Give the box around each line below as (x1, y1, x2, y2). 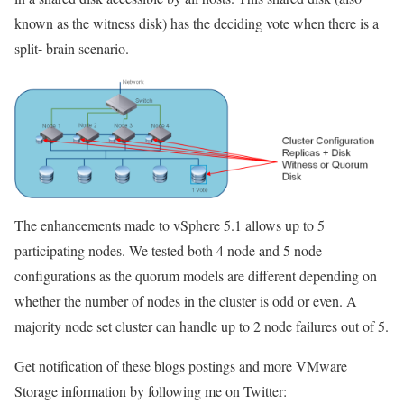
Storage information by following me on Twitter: (14, 381, 287, 401)
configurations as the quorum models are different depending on (14, 266, 377, 286)
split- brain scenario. (14, 38, 129, 58)
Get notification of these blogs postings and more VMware (14, 356, 347, 376)
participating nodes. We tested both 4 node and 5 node (14, 241, 322, 261)
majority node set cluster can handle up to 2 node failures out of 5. (14, 317, 389, 336)
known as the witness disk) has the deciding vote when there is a (14, 13, 379, 32)
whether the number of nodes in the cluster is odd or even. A (14, 291, 357, 311)
